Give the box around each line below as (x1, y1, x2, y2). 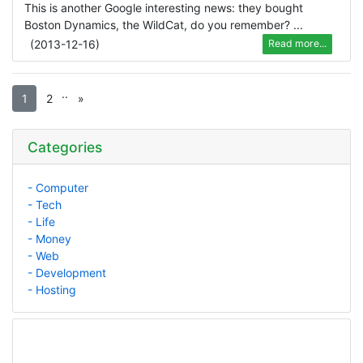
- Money (27, 231, 71, 246)
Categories (27, 138, 102, 156)
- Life (27, 214, 55, 228)
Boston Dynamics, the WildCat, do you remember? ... (24, 17, 303, 32)
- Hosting (27, 282, 76, 297)
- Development (27, 265, 106, 280)
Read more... (268, 37, 327, 50)
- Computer (27, 180, 88, 194)
